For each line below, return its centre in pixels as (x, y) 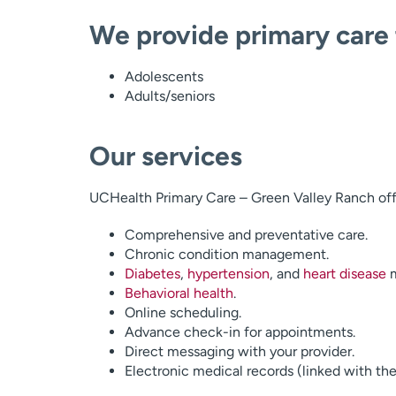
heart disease (344, 274)
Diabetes (152, 274)
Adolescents (164, 76)
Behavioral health (179, 293)
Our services (165, 156)
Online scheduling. (183, 312)
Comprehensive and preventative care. (246, 235)
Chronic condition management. (226, 254)
